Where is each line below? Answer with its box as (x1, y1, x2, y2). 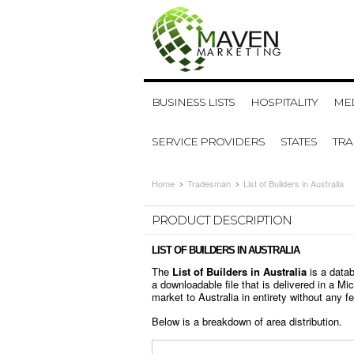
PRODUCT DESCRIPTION (152, 213, 292, 228)
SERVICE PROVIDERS (152, 134, 265, 149)
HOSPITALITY (250, 95, 318, 109)
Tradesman (187, 177, 231, 190)
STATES (281, 134, 317, 149)
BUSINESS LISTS (152, 95, 235, 109)
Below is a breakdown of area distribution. (152, 314, 342, 329)
